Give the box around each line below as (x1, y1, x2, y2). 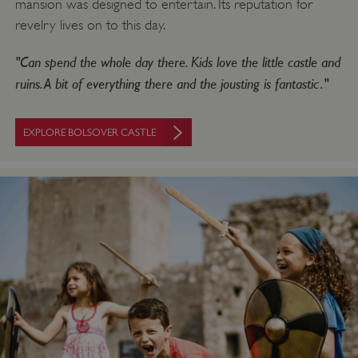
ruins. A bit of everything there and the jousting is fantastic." (14, 74, 328, 93)
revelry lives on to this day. (14, 17, 165, 34)
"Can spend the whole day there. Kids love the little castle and (14, 53, 340, 71)
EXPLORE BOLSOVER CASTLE (22, 126, 156, 139)
